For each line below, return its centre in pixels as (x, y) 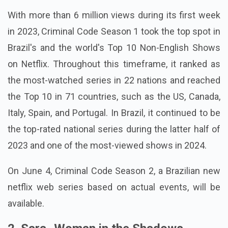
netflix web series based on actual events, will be (114, 187)
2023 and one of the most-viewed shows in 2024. (107, 146)
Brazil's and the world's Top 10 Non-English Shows (114, 48)
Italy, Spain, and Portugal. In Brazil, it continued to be (114, 113)
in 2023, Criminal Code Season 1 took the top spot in (114, 32)
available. (26, 204)
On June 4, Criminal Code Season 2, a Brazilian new (114, 171)
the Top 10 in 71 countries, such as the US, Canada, (114, 97)
